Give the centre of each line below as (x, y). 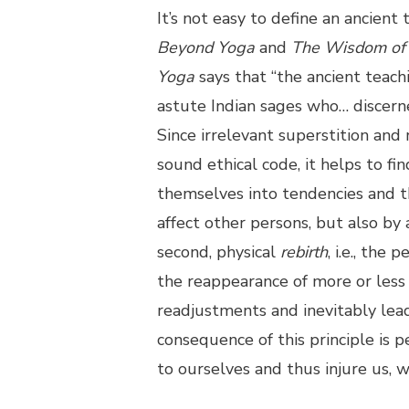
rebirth (304, 252)
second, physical (219, 252)
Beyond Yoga (208, 47)
